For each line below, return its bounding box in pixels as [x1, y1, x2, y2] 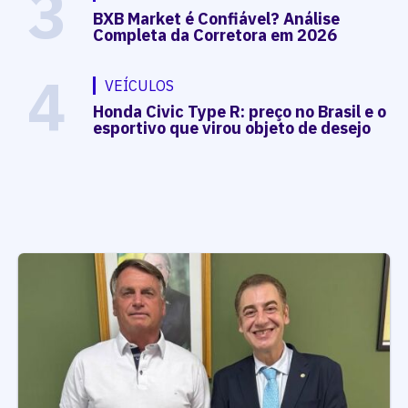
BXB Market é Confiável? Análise [93, 8, 341, 29]
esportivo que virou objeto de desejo [93, 117, 372, 138]
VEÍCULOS [105, 76, 175, 95]
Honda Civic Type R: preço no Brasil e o [93, 101, 387, 122]
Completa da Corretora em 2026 [93, 25, 338, 46]
